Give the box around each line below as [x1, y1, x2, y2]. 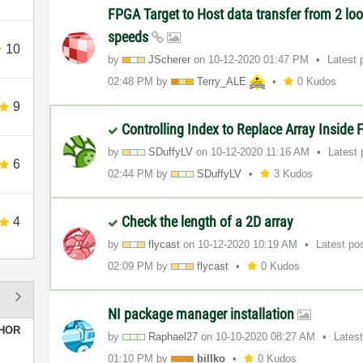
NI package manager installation [108, 305, 298, 322]
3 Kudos [274, 167, 314, 180]
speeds [108, 28, 152, 45]
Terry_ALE [197, 75, 247, 88]
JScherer [148, 53, 191, 66]
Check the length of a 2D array [122, 212, 294, 230]
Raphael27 [148, 330, 199, 343]
